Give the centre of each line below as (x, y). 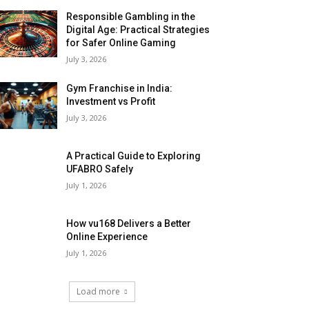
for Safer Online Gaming (121, 43)
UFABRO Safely (100, 169)
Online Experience (107, 237)
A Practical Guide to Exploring (134, 156)
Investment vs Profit (111, 102)
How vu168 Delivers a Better (129, 224)
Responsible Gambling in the (131, 17)
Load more (98, 292)
